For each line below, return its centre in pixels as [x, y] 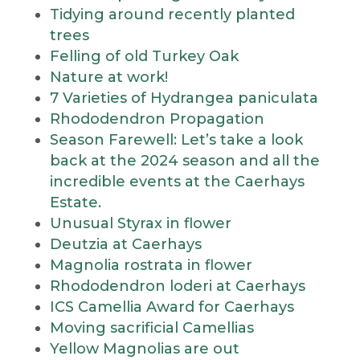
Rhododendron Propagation [157, 119]
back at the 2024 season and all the [184, 161]
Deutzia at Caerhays [125, 244]
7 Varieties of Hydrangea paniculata [184, 98]
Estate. [75, 202]
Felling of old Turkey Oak [144, 56]
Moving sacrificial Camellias [151, 328]
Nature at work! [108, 77]
